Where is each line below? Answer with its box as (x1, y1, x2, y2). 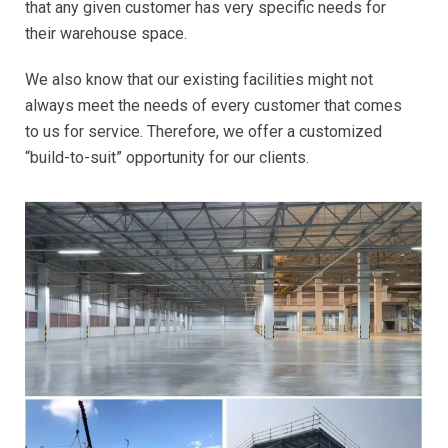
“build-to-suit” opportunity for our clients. (25, 148, 309, 167)
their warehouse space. (25, 24, 187, 43)
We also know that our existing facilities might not (25, 70, 373, 89)
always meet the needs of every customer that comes (25, 96, 402, 115)
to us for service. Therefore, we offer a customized (25, 122, 382, 141)
